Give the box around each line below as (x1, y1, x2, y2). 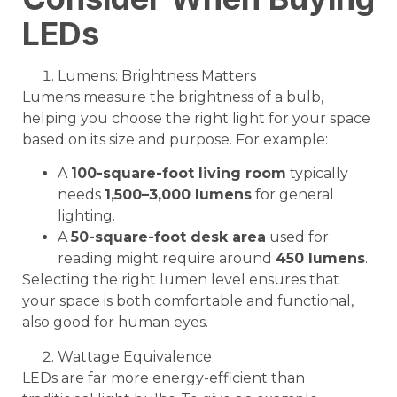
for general (252, 186, 334, 204)
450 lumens (276, 250, 365, 268)
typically (286, 165, 348, 183)
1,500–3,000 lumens (105, 186, 252, 204)
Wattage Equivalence (58, 347, 212, 365)
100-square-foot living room (71, 165, 286, 183)
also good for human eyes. (22, 314, 208, 331)
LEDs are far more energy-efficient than (22, 369, 305, 386)
